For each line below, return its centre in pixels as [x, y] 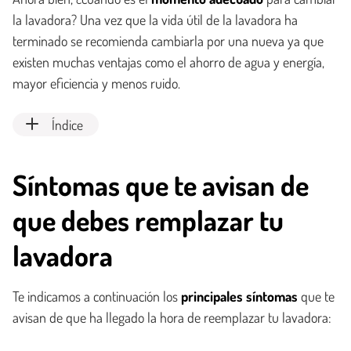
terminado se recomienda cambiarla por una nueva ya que [168, 41]
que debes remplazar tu [148, 220]
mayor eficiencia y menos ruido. [96, 83]
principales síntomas [239, 296]
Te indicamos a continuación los [97, 296]
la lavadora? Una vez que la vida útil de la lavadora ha [155, 20]
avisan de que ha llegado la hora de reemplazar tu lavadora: [172, 317]
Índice [67, 125]
